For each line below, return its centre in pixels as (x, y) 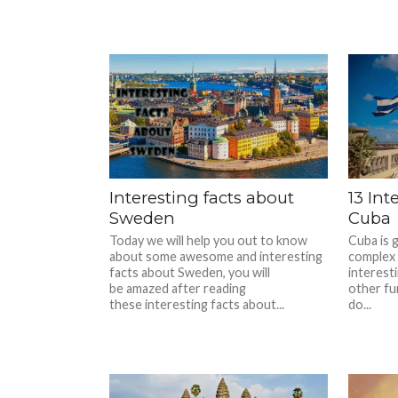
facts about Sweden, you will (190, 272)
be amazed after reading (178, 288)
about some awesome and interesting (216, 256)
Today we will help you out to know (209, 240)
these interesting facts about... (197, 304)
